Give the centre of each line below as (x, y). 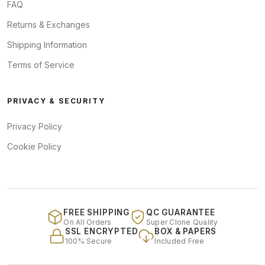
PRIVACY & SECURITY (56, 101)
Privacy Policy (35, 127)
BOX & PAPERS (186, 232)
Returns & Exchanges (49, 25)
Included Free (180, 241)
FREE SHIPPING (97, 213)
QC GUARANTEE (181, 213)
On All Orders (88, 222)
